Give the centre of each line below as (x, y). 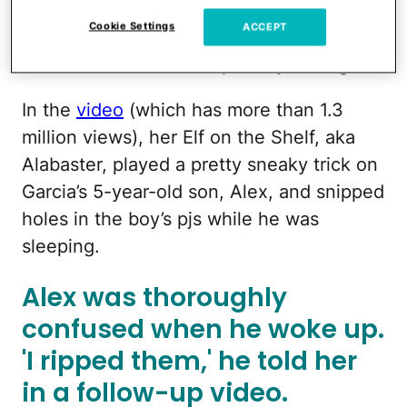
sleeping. (61, 247)
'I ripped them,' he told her (189, 361)
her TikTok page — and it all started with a (203, 38)
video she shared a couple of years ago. (194, 65)
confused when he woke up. (203, 329)
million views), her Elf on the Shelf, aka (189, 138)
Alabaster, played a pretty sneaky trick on (200, 165)
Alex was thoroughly (154, 297)
